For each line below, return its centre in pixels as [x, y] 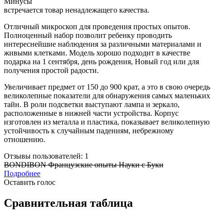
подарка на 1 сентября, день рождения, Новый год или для [101, 61]
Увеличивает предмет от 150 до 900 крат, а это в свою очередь [107, 87]
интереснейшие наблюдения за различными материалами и [103, 44]
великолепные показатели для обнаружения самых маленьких [107, 95]
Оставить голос [30, 182]
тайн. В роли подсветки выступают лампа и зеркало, [92, 104]
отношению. [25, 139]
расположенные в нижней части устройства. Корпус [91, 113]
